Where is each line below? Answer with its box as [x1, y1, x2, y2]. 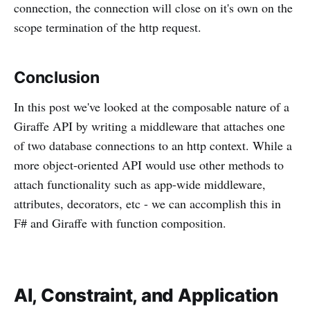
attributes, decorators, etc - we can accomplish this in [14, 195, 281, 212]
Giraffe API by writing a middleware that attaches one [14, 118, 285, 135]
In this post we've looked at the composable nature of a [14, 98, 289, 116]
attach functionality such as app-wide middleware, [14, 176, 266, 193]
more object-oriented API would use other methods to [14, 156, 284, 174]
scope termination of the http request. [14, 19, 201, 36]
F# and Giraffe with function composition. [14, 215, 226, 232]
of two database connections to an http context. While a [14, 137, 292, 154]
